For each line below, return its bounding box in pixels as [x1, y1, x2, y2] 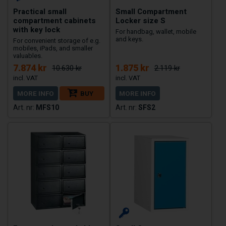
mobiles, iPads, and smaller [13, 44, 93, 52]
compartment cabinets [13, 15, 96, 27]
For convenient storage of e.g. [13, 37, 100, 45]
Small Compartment [115, 6, 187, 18]
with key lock [13, 24, 60, 36]
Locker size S [115, 15, 165, 27]
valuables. [13, 52, 42, 60]
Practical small [13, 6, 67, 18]
